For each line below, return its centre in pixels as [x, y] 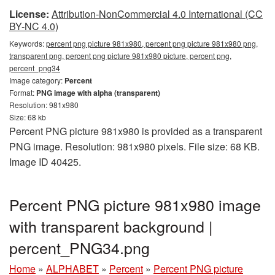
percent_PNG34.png [79, 247]
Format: [23, 92]
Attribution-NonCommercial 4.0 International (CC [157, 14]
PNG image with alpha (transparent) [98, 92]
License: [29, 14]
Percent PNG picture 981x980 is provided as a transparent [136, 131]
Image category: [37, 80]
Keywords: [28, 43]
